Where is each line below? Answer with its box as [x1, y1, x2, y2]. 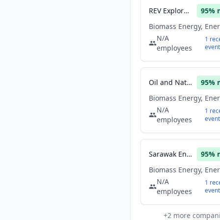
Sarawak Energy [187, 149, 192, 159]
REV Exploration [184, 6, 190, 15]
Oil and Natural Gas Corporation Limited [187, 78, 192, 87]
